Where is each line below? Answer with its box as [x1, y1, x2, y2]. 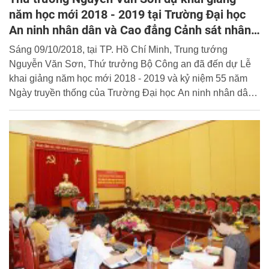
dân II [9, 38, 39, 53]
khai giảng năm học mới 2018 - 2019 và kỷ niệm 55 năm [9, 73, 247, 84]
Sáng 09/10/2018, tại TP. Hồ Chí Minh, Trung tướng [9, 44, 228, 55]
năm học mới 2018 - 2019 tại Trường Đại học [9, 7, 246, 22]
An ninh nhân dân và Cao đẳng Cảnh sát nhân [9, 23, 251, 38]
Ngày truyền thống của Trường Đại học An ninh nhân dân [9, 88, 253, 98]
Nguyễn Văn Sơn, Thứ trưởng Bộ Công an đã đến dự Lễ [9, 59, 251, 70]
